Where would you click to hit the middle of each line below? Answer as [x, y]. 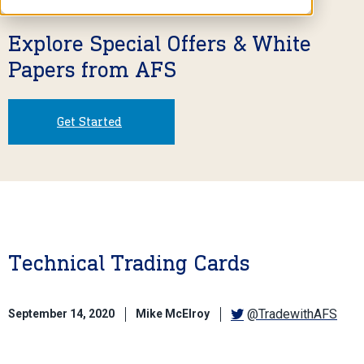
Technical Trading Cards [129, 262]
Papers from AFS [92, 69]
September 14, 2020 [61, 314]
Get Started [89, 121]
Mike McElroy [173, 314]
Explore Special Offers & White [160, 43]
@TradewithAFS [292, 314]
